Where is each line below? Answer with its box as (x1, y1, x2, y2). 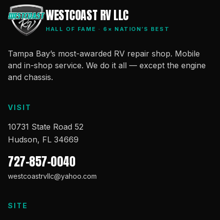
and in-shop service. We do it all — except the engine (8, 60, 206, 70)
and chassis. (8, 72, 53, 82)
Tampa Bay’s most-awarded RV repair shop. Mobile (8, 48, 200, 58)
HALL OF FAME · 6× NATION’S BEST (46, 25, 170, 32)
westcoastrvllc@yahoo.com (8, 171, 97, 180)
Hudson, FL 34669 (8, 134, 79, 144)
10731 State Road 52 (8, 121, 83, 132)
